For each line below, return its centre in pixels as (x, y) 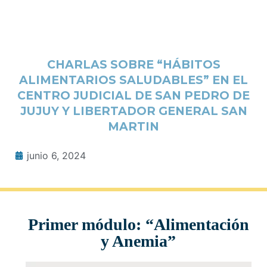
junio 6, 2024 (56, 156)
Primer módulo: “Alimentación (138, 225)
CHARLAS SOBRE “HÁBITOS (133, 65)
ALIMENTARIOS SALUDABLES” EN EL (133, 80)
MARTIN (133, 127)
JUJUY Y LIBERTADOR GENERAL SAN (133, 111)
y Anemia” (139, 241)
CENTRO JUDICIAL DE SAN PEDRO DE (133, 96)
